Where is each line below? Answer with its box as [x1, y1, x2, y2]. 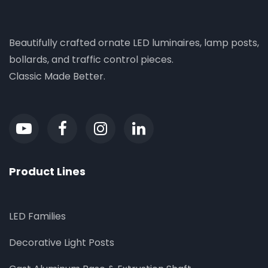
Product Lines [9, 164, 86, 179]
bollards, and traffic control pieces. [9, 53, 173, 67]
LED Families [9, 209, 66, 224]
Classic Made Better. [9, 69, 105, 84]
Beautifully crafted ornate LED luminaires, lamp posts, [9, 36, 259, 50]
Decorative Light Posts [9, 236, 114, 250]
